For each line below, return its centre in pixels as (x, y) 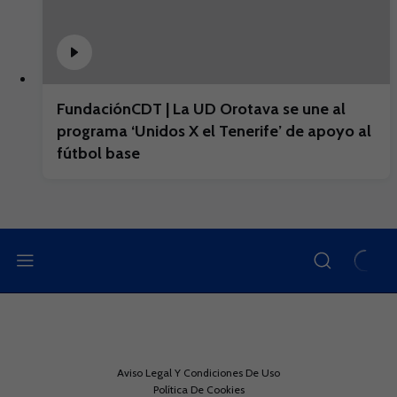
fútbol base (98, 153)
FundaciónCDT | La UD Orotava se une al (201, 109)
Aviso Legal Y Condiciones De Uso (198, 373)
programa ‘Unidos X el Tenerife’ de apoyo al (214, 131)
